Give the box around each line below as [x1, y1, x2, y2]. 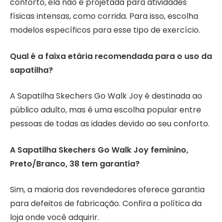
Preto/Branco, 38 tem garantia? [10, 158, 140, 169]
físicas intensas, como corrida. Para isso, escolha [10, 10, 198, 22]
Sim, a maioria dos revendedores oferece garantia [10, 184, 205, 196]
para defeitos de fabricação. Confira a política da [10, 198, 202, 210]
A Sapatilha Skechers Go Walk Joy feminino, [10, 144, 188, 156]
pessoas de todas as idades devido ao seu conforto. [10, 118, 210, 130]
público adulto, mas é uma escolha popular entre [10, 104, 201, 116]
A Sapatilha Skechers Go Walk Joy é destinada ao [10, 90, 202, 102]
